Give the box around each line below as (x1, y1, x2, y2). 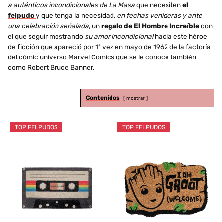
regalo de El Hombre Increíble (101, 21, 201, 30)
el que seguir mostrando (8, 32, 85, 40)
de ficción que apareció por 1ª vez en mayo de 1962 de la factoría (8, 42, 211, 51)
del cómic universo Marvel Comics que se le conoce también (8, 53, 196, 61)
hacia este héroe (153, 32, 207, 40)
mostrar (126, 95, 145, 101)
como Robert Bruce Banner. (8, 63, 94, 71)
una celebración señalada (8, 21, 89, 30)
